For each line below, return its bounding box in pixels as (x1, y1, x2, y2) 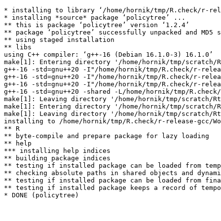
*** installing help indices (4, 147, 110, 154)
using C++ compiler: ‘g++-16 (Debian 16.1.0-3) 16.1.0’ (4, 51, 213, 58)
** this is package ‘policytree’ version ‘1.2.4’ (4, 21, 189, 29)
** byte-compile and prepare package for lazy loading (4, 132, 209, 140)
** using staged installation (4, 36, 114, 43)
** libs (4, 43, 32, 51)
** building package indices (4, 154, 110, 162)
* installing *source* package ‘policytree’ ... (4, 14, 185, 21)
